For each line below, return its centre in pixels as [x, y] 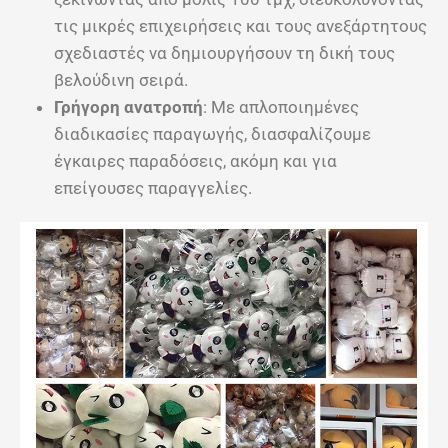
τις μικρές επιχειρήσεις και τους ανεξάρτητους [240, 25]
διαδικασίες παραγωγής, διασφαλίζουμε [212, 133]
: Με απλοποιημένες [281, 106]
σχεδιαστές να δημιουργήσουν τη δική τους [224, 52]
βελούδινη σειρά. [121, 79]
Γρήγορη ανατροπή [128, 106]
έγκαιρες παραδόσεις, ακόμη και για [195, 160]
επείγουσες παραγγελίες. [153, 187]
